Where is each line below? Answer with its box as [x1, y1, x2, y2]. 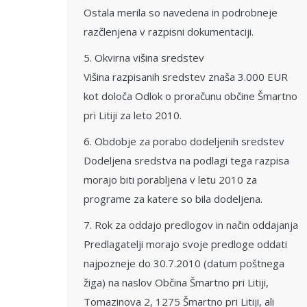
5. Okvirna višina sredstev [84, 51, 204, 64]
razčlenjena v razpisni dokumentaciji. [84, 25, 254, 38]
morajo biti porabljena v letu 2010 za [84, 173, 257, 186]
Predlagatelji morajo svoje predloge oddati [84, 237, 287, 251]
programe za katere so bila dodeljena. [84, 192, 262, 206]
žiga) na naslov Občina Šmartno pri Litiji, [84, 275, 269, 289]
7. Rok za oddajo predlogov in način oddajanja [84, 218, 298, 232]
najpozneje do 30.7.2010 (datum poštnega [84, 256, 284, 270]
